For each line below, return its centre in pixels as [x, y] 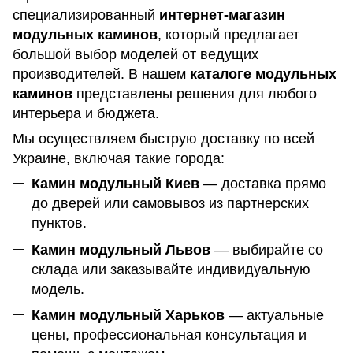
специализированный [86, 15]
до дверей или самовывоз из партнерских [170, 204]
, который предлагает [229, 35]
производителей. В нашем [101, 74]
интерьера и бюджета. [86, 114]
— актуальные [274, 315]
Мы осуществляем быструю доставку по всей [163, 139]
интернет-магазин [222, 15]
